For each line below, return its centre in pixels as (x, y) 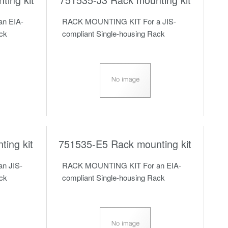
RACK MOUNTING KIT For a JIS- (119, 21)
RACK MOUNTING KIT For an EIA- (121, 165)
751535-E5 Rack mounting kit (125, 144)
